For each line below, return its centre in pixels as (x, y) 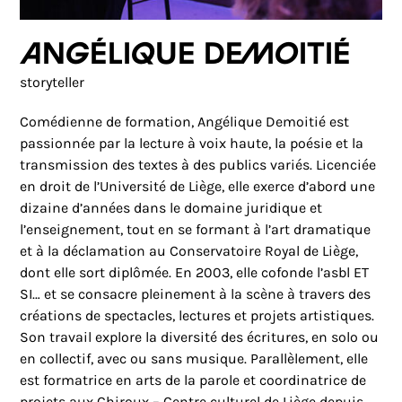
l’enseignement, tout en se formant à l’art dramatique (196, 229)
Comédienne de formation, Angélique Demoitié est (185, 122)
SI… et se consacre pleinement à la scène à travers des (196, 294)
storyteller (52, 82)
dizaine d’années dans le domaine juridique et (171, 208)
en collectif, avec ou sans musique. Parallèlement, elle (194, 358)
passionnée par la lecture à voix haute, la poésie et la (192, 143)
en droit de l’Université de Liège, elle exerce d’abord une (198, 186)
